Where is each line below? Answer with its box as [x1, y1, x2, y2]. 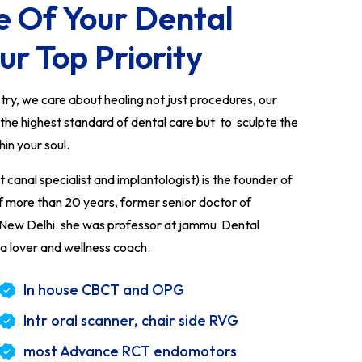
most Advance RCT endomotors [23, 342, 238, 360]
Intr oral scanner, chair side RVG [23, 311, 239, 330]
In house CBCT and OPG [23, 280, 185, 299]
